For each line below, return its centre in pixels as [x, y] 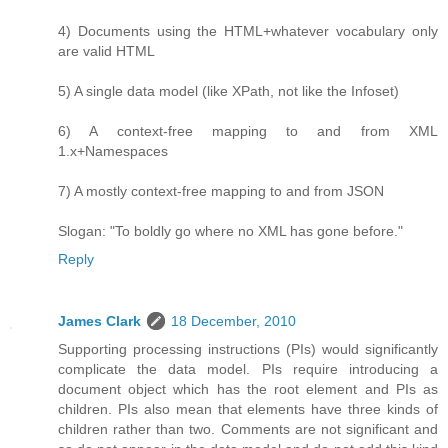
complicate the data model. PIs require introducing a [248, 368]
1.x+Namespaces [113, 150]
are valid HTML [106, 50]
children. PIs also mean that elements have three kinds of [248, 408]
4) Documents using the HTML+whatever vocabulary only [248, 30]
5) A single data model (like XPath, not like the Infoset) [228, 90]
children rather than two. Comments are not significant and [248, 428]
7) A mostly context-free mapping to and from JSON [221, 190]
